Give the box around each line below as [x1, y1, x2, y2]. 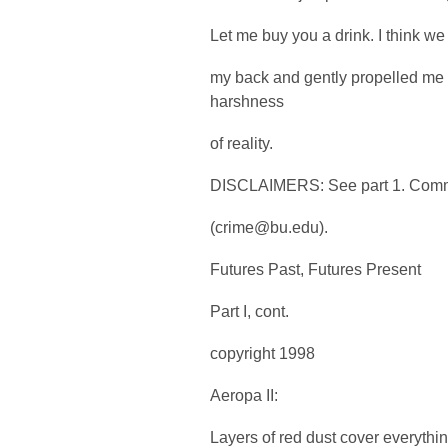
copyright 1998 [210, 344, 315, 362]
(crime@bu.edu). [210, 218, 328, 236]
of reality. [210, 134, 273, 152]
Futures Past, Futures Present [210, 260, 421, 278]
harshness [210, 92, 284, 110]
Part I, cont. [210, 302, 289, 320]
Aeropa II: [210, 386, 278, 404]
